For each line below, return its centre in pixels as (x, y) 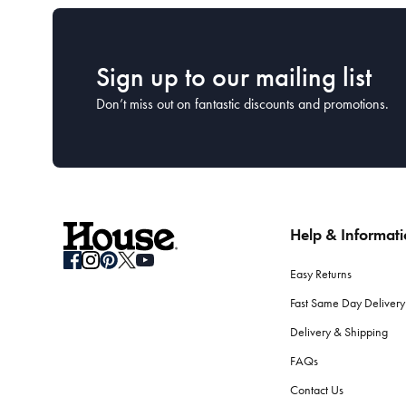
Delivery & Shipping (338, 332)
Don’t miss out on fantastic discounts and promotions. (242, 104)
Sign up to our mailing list (234, 77)
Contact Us (316, 390)
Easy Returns (320, 274)
